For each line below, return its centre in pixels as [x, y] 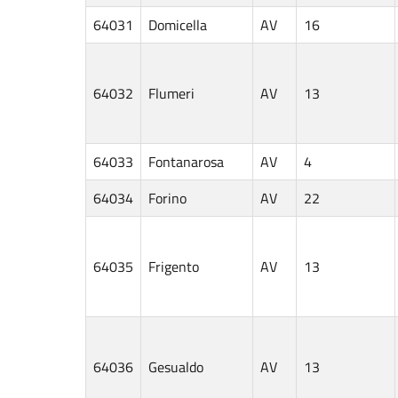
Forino [167, 198]
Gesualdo [176, 366]
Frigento [174, 266]
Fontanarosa [186, 161]
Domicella [178, 24]
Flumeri [171, 93]
